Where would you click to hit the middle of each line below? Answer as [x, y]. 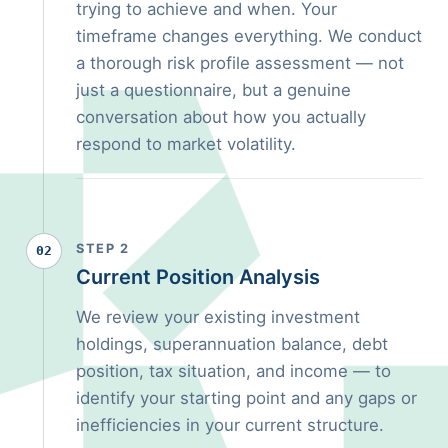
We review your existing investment [218, 316]
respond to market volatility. [186, 143]
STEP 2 [102, 248]
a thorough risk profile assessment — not [240, 62]
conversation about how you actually [221, 116]
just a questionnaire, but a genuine [213, 89]
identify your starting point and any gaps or [246, 397]
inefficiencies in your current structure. [230, 424]
